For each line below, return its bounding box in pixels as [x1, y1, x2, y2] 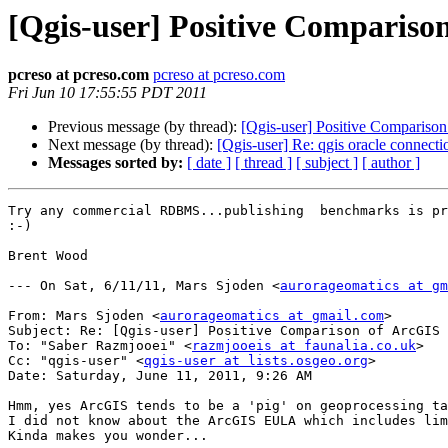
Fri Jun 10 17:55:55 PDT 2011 [8, 84, 207, 102]
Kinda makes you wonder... [8, 428, 208, 444]
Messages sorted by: [48, 154, 183, 172]
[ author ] [362, 154, 420, 172]
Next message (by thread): [48, 136, 217, 154]
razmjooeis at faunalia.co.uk [192, 338, 416, 354]
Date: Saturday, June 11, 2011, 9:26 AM [8, 368, 312, 384]
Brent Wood [8, 248, 88, 264]
